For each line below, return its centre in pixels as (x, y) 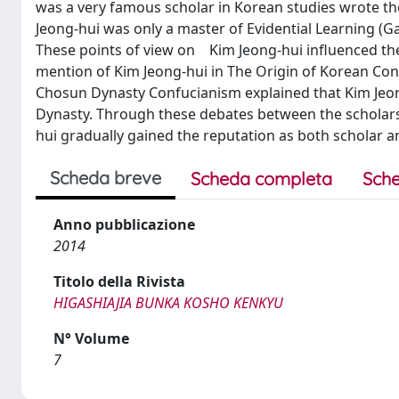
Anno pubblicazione (124, 224)
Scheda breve (106, 178)
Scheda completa (261, 179)
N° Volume (91, 338)
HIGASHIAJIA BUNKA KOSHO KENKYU (168, 303)
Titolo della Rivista (119, 281)
